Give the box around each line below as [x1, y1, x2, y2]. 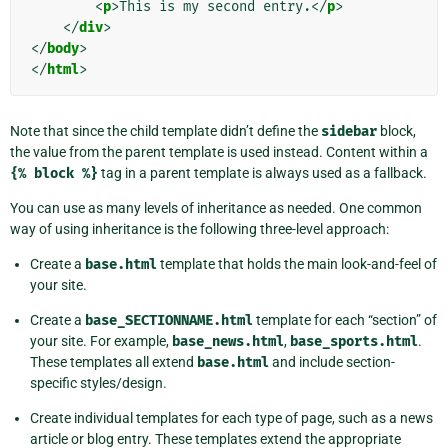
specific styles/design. [30, 374, 167, 391]
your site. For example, [30, 332, 172, 349]
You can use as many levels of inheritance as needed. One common [10, 199, 422, 216]
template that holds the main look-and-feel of [157, 255, 437, 272]
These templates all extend [30, 353, 197, 370]
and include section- [269, 353, 395, 370]
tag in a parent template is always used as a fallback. [98, 164, 427, 181]
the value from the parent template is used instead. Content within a [10, 143, 428, 160]
